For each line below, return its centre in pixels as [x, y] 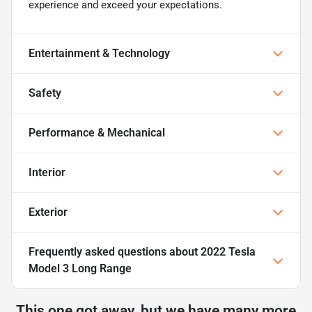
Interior [47, 172]
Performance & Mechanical [97, 132]
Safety [45, 93]
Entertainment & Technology [99, 53]
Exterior [48, 212]
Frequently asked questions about [115, 251]
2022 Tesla [228, 251]
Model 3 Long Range [80, 268]
